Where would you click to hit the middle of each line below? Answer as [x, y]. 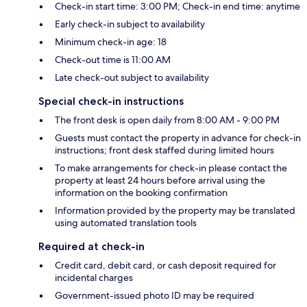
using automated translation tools [126, 223]
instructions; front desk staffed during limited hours [164, 150]
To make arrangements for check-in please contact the [171, 168]
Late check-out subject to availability [132, 78]
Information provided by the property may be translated [175, 211]
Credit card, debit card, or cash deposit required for [165, 266]
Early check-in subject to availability [130, 24]
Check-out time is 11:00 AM [113, 60]
